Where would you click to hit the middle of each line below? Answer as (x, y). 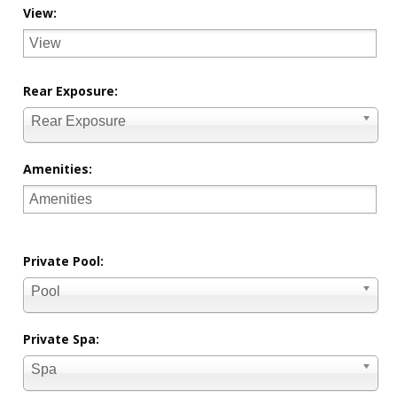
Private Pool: (64, 261)
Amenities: (58, 168)
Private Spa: (62, 339)
